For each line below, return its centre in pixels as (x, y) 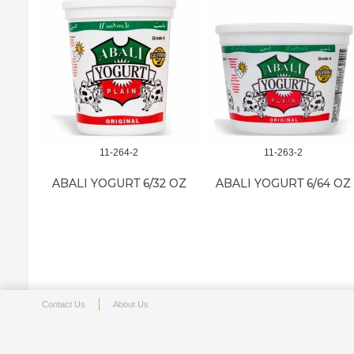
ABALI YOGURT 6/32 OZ (119, 183)
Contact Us (64, 305)
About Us (131, 305)
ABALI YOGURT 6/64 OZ (284, 183)
